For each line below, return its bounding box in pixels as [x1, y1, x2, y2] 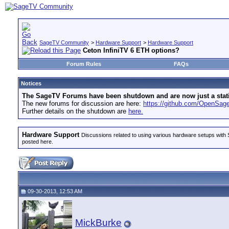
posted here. [22, 139, 53, 145]
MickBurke [75, 217, 122, 228]
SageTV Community [39, 39, 89, 45]
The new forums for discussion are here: [22, 100, 143, 107]
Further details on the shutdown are [22, 107, 128, 115]
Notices [21, 80, 41, 86]
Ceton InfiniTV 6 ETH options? [83, 47, 179, 54]
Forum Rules [66, 61, 101, 67]
